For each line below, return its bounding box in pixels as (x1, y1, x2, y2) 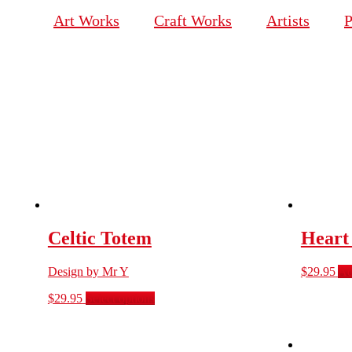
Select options (85, 291, 155, 306)
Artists (266, 11, 310, 29)
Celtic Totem (47, 228, 152, 249)
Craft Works (154, 11, 232, 29)
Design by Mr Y (47, 265, 129, 279)
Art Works (53, 11, 119, 29)
